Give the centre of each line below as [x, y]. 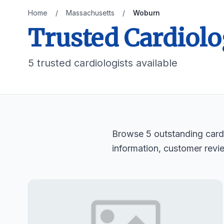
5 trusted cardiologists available [103, 63]
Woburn [146, 13]
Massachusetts [90, 13]
